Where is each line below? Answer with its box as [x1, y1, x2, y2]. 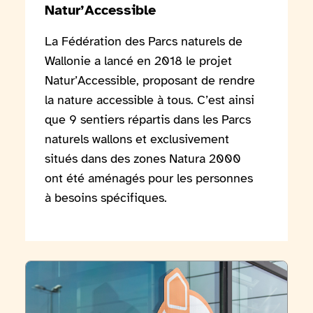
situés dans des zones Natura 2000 [45, 150, 241, 166]
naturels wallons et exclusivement [45, 131, 229, 147]
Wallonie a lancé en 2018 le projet [45, 52, 232, 68]
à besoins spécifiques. [45, 189, 167, 205]
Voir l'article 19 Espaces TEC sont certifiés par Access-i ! [24, 261, 298, 275]
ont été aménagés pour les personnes [45, 170, 253, 186]
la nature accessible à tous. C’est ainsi [45, 92, 254, 108]
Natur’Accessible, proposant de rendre [45, 72, 255, 88]
